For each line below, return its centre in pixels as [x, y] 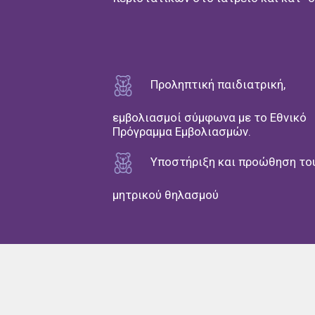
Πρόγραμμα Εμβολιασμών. [182, 131]
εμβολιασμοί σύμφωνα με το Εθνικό [210, 117]
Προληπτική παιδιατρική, [217, 85]
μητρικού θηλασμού [166, 194]
